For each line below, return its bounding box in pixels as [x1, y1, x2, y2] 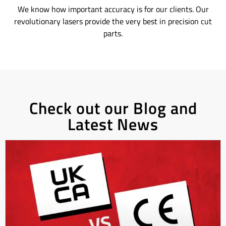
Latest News [68, 111, 158, 136]
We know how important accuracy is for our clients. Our [17, 3, 209, 15]
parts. [103, 27, 123, 39]
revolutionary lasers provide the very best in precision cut [14, 15, 212, 27]
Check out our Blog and [29, 95, 197, 120]
